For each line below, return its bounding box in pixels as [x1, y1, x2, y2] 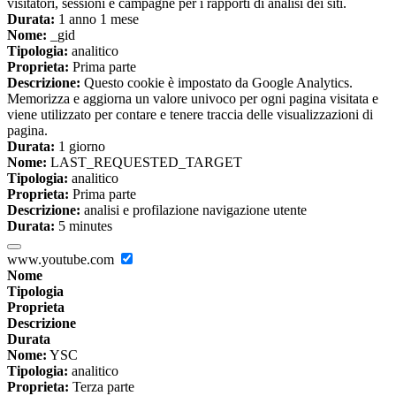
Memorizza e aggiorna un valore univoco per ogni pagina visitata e [7, 91, 378, 107]
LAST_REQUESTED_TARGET [47, 155, 242, 171]
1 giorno [55, 139, 105, 155]
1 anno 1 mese [55, 11, 139, 27]
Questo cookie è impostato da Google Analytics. [80, 75, 353, 91]
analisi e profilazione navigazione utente [80, 202, 307, 218]
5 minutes [55, 218, 112, 234]
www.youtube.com [7, 252, 118, 268]
